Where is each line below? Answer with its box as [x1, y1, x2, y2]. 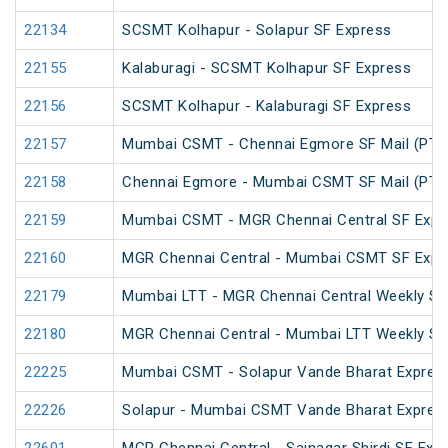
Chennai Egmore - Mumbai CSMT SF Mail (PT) [122, 173, 444, 192]
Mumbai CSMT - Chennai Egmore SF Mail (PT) [122, 135, 444, 154]
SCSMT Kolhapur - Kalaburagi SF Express [122, 97, 411, 116]
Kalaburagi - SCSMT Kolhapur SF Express [122, 59, 411, 78]
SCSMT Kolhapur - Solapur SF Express [122, 21, 392, 40]
